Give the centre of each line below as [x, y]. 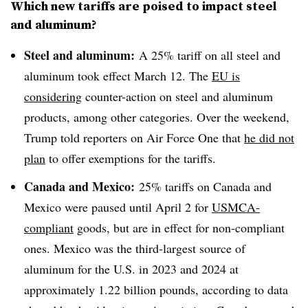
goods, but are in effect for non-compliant [179, 227]
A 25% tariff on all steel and [210, 55]
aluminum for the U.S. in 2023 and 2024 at [131, 268]
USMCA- [236, 207]
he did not [269, 137]
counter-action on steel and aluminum [177, 96]
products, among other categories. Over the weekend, [157, 117]
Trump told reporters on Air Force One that [134, 137]
